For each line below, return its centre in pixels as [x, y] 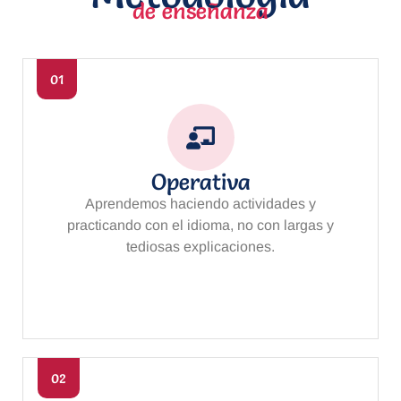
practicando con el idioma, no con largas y [200, 226]
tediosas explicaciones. [200, 247]
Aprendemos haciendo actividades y [200, 204]
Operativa [200, 182]
